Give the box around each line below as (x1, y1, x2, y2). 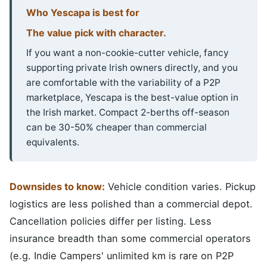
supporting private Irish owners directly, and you (26, 62, 238, 74)
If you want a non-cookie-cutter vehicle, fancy (26, 47, 229, 59)
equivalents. (26, 136, 79, 148)
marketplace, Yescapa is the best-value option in (26, 92, 238, 104)
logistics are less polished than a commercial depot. (10, 198, 253, 210)
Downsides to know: (10, 181, 105, 193)
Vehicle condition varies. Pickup (105, 181, 256, 193)
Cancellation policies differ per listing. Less (10, 215, 212, 228)
